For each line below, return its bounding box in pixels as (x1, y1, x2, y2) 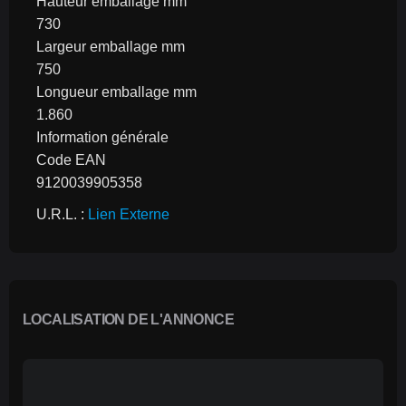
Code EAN (36, 152, 106, 168)
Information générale (36, 130, 169, 145)
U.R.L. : (36, 207, 88, 222)
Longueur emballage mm (36, 84, 197, 100)
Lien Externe (88, 207, 169, 222)
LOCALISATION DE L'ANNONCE (23, 312, 234, 327)
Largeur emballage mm (36, 39, 185, 54)
